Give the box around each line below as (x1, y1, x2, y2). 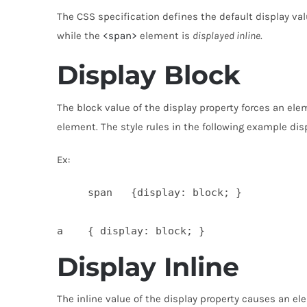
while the (56, 29, 103, 42)
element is (136, 29, 193, 42)
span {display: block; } (56, 186, 242, 199)
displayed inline (192, 29, 260, 42)
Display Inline (56, 250, 239, 283)
